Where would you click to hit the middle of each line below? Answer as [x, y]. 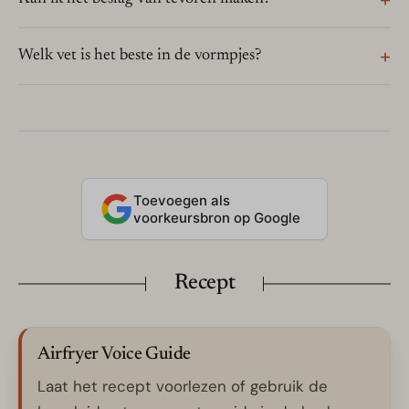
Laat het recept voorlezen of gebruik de [183, 387]
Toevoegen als [182, 201]
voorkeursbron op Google [217, 218]
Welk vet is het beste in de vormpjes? [140, 56]
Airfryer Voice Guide [114, 355]
